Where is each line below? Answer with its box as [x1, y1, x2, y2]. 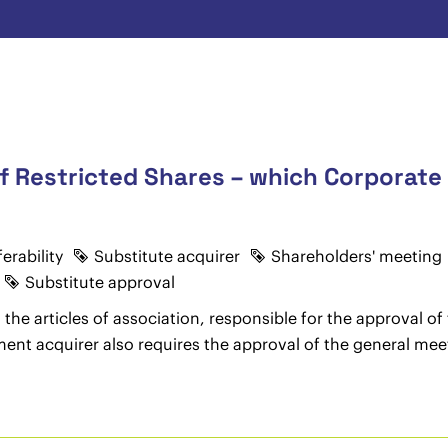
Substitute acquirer [93, 246, 240, 266]
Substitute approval [24, 272, 175, 292]
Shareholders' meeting [270, 246, 442, 266]
